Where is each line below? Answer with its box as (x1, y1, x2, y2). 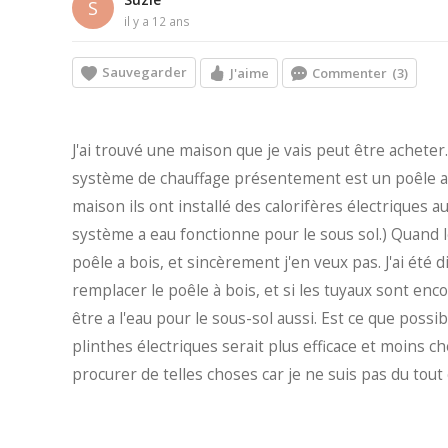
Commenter (312, 63, 387, 82)
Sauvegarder (102, 63, 187, 82)
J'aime (230, 63, 269, 82)
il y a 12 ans (124, 12, 190, 29)
